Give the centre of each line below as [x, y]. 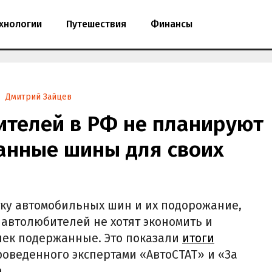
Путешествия [96, 24]
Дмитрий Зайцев [39, 97]
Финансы [172, 24]
